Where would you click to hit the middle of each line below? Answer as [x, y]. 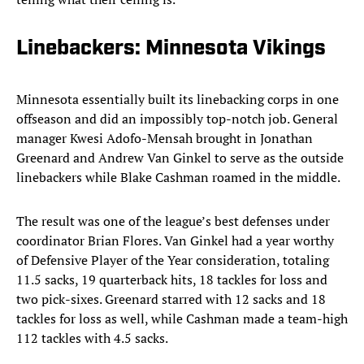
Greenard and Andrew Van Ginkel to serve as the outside [180, 158]
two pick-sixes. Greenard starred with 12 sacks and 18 [171, 299]
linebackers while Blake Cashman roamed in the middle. [178, 178]
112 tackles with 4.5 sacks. [92, 338]
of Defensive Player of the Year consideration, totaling [173, 260]
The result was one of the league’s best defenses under [173, 221]
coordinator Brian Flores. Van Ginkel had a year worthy [175, 241]
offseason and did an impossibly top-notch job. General [177, 119]
